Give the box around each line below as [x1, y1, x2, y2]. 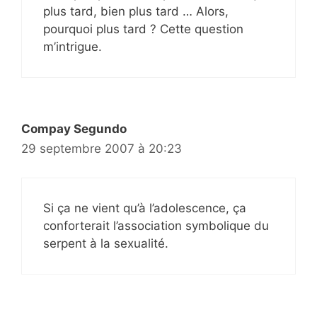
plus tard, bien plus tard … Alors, [43, 4, 229, 19]
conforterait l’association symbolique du [43, 218, 269, 233]
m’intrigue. [43, 40, 102, 54]
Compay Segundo [21, 122, 127, 137]
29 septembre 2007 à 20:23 [21, 142, 182, 156]
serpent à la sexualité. [43, 236, 168, 250]
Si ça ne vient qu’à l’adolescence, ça [43, 200, 246, 215]
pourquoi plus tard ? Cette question [43, 22, 243, 37]
